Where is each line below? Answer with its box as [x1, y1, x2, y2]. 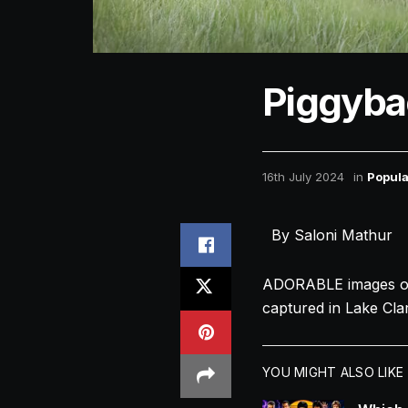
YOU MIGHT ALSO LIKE [262, 364, 404, 381]
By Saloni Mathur [262, 226, 393, 245]
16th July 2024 [262, 168, 344, 184]
